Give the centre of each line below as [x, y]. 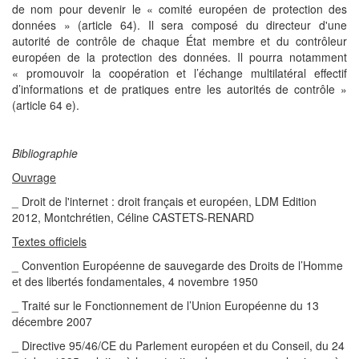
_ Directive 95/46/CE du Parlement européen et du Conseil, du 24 [178, 345]
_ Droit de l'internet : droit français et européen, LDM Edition [164, 201]
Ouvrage [34, 177]
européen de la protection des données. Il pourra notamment [179, 57]
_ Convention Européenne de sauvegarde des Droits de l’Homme [177, 265]
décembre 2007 [52, 321]
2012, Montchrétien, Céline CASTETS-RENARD [133, 217]
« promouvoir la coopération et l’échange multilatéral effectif [179, 73]
